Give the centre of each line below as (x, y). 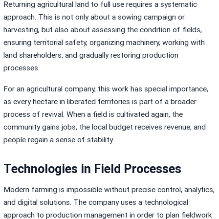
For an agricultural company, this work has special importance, (106, 89)
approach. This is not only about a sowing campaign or (94, 17)
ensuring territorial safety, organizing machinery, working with (104, 42)
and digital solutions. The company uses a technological (96, 203)
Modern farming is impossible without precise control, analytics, (109, 190)
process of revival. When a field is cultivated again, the (93, 114)
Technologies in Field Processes (93, 169)
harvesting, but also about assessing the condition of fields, (103, 30)
